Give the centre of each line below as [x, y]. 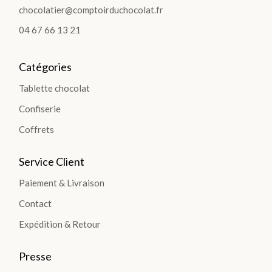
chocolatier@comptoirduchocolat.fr [91, 9]
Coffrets [37, 129]
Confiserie [40, 108]
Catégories [46, 66]
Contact [36, 203]
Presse [36, 256]
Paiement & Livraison [62, 182]
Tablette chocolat [55, 88]
